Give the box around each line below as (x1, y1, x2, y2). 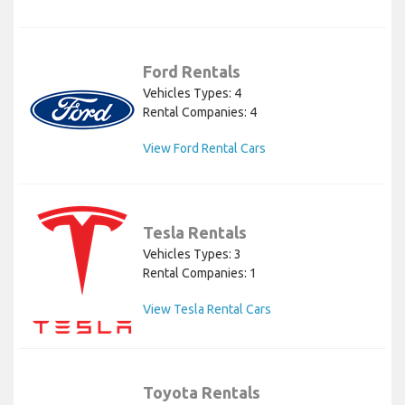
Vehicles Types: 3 (143, 246, 241, 261)
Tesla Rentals (143, 222, 247, 241)
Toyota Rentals (143, 383, 260, 402)
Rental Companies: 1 (143, 265, 257, 280)
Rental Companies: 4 (143, 105, 257, 120)
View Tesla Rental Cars (143, 301, 271, 316)
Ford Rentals (143, 62, 240, 81)
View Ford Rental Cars (143, 141, 266, 156)
